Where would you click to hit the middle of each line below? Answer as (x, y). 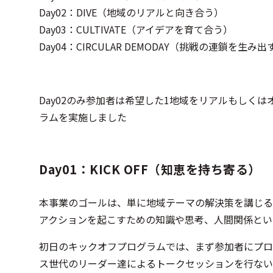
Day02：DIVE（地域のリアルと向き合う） (131, 12)
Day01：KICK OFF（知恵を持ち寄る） (150, 169)
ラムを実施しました (83, 117)
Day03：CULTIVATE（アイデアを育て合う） (136, 29)
